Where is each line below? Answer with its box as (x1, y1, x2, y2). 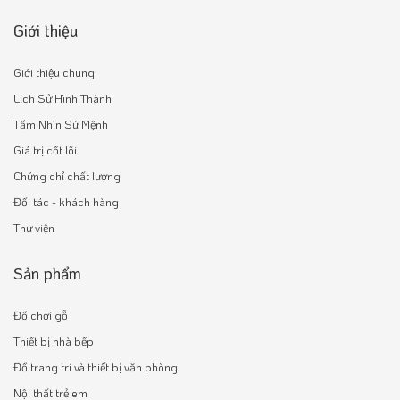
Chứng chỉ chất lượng (13, 168, 121, 184)
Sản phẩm (13, 262, 81, 285)
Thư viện (13, 220, 54, 236)
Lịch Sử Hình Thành (13, 90, 112, 106)
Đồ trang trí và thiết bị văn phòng (13, 359, 178, 375)
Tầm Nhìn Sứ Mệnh (13, 116, 108, 132)
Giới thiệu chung (13, 64, 95, 80)
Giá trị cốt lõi (13, 142, 77, 158)
